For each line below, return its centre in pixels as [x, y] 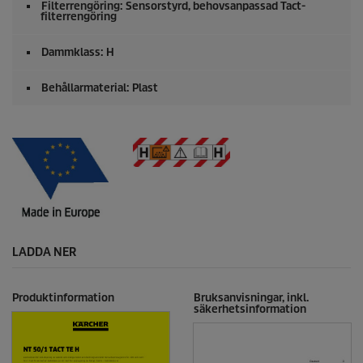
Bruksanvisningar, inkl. [251, 297]
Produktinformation [63, 297]
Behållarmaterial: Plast [100, 88]
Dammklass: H [78, 53]
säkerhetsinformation [250, 309]
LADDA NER [44, 252]
